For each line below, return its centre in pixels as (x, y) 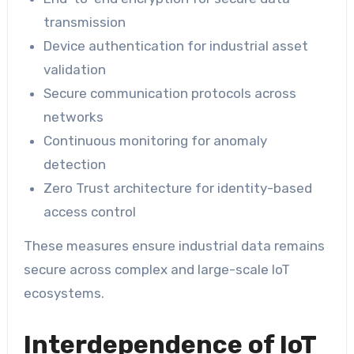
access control (90, 212)
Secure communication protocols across (170, 94)
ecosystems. (64, 293)
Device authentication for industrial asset (176, 46)
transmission (85, 23)
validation (75, 70)
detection (75, 165)
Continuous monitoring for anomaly (156, 141)
